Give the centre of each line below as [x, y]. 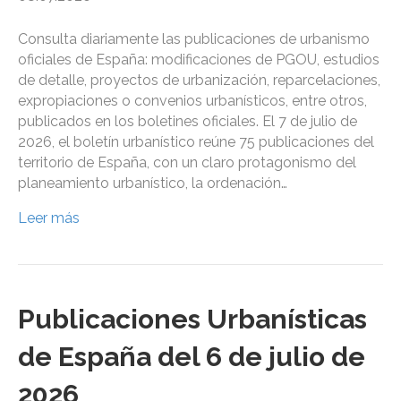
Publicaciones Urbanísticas [192, 320]
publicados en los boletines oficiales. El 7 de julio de [188, 122]
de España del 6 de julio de [192, 357]
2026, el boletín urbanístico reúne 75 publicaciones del [196, 142]
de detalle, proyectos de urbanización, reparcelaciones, [199, 81]
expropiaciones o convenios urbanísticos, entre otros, [192, 101]
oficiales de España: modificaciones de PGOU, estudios [199, 60]
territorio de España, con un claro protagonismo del [187, 163]
